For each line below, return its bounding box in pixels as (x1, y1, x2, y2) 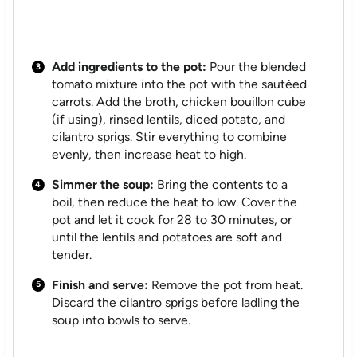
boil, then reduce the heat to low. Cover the (52, 194, 298, 210)
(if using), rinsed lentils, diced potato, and (52, 112, 286, 127)
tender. (52, 246, 92, 262)
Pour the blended (206, 59, 307, 75)
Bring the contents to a (154, 176, 288, 192)
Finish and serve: (52, 277, 149, 292)
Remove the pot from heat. (148, 277, 304, 292)
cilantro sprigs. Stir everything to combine (52, 129, 288, 145)
